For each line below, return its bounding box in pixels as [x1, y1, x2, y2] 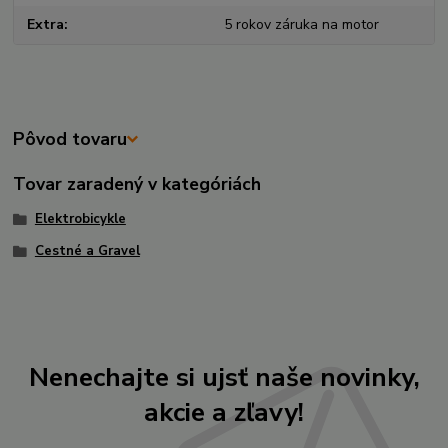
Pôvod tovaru [13, 127, 128, 152]
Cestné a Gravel [34, 241, 140, 260]
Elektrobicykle [34, 210, 126, 229]
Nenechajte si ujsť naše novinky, [28, 359, 420, 396]
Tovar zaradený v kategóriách [13, 172, 262, 197]
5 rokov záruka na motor [223, 15, 379, 35]
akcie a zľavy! [144, 394, 304, 431]
